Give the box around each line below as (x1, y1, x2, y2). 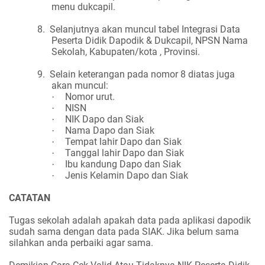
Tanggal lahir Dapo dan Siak (65, 147, 184, 159)
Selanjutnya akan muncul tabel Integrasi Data (50, 23, 240, 35)
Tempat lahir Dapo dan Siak (65, 135, 182, 147)
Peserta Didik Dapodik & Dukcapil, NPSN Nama (51, 34, 248, 46)
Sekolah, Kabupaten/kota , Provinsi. (51, 46, 200, 57)
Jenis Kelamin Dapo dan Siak (65, 169, 188, 181)
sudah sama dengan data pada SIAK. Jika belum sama (9, 225, 239, 237)
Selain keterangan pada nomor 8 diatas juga (50, 68, 235, 80)
